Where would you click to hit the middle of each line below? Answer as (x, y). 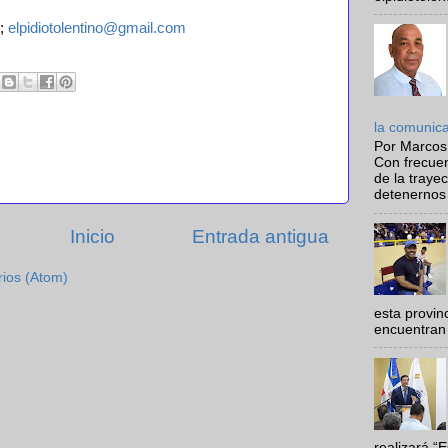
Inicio (92, 237)
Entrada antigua (260, 237)
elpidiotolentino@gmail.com (97, 28)
